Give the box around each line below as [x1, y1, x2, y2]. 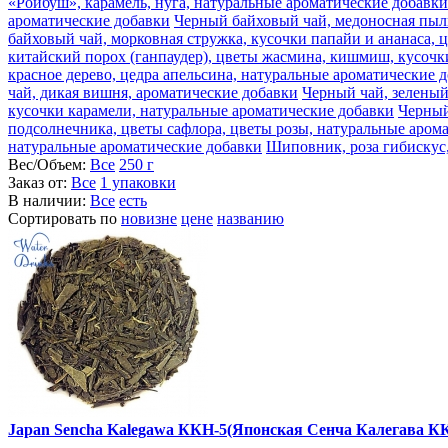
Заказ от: [8, 174, 71, 192]
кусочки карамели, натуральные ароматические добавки [8, 102, 394, 120]
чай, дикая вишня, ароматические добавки [8, 84, 298, 102]
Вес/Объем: [8, 156, 90, 174]
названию [217, 210, 284, 228]
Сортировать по [8, 210, 121, 228]
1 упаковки [100, 174, 176, 192]
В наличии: [8, 192, 90, 210]
